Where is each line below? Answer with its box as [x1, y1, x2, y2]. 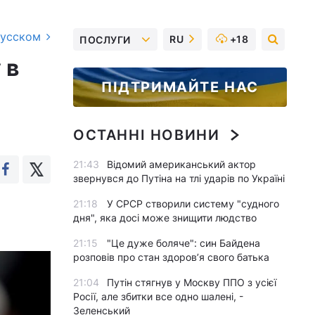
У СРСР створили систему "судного [107, 198, 279, 210]
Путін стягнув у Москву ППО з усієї [107, 276, 276, 288]
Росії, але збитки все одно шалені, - [73, 290, 243, 302]
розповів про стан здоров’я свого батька [73, 251, 269, 263]
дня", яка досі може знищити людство [73, 212, 257, 224]
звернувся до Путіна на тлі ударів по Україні [73, 172, 285, 184]
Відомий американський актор [107, 158, 256, 170]
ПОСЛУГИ [79, 33, 131, 46]
